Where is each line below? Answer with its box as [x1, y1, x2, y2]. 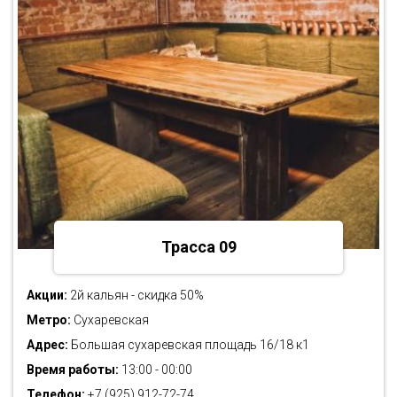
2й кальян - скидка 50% [67, 287, 204, 302]
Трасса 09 [160, 237, 237, 256]
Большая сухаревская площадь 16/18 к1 [68, 337, 309, 352]
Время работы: [27, 362, 119, 377]
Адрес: [27, 337, 68, 352]
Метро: [27, 312, 71, 327]
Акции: [27, 287, 67, 302]
